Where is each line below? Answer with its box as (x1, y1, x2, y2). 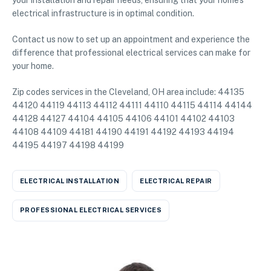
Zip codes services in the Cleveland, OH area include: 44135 (12, 87, 244, 97)
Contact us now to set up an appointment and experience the (12, 34, 250, 45)
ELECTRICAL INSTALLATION (20, 177, 120, 184)
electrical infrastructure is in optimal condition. (12, 8, 194, 19)
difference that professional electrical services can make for (12, 48, 250, 58)
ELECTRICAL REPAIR (140, 177, 212, 184)
